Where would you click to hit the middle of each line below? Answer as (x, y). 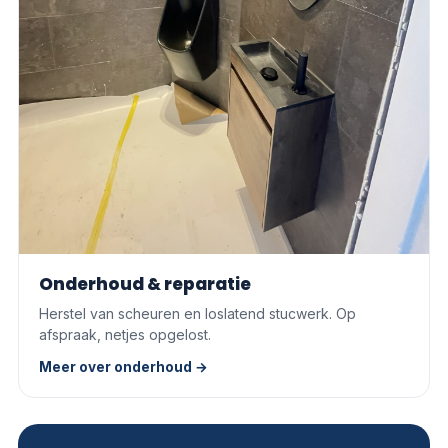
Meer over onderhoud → (123, 367)
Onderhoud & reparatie (145, 284)
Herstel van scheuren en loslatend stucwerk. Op (197, 314)
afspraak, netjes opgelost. (125, 335)
